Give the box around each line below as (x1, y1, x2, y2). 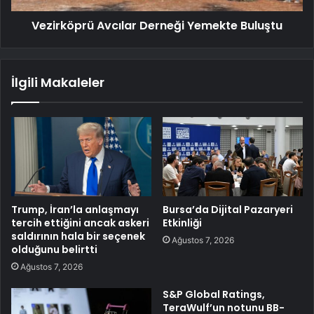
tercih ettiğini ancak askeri (11, 215, 149, 230)
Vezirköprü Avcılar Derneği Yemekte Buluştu (32, 18, 282, 34)
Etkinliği (163, 215, 202, 230)
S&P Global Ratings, (163, 287, 265, 301)
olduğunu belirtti (11, 242, 97, 257)
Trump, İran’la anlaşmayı (11, 202, 139, 217)
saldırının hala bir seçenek (11, 228, 145, 243)
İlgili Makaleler (11, 74, 104, 92)
